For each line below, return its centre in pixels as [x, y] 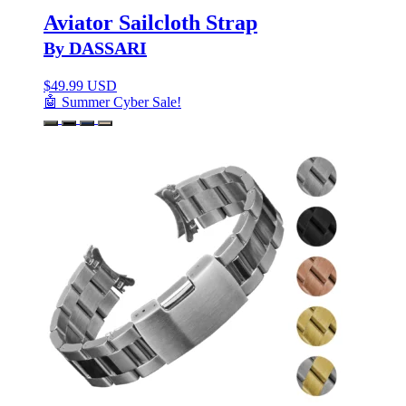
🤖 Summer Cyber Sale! [112, 102]
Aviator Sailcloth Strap [150, 23]
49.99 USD [84, 86]
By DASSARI [95, 48]
